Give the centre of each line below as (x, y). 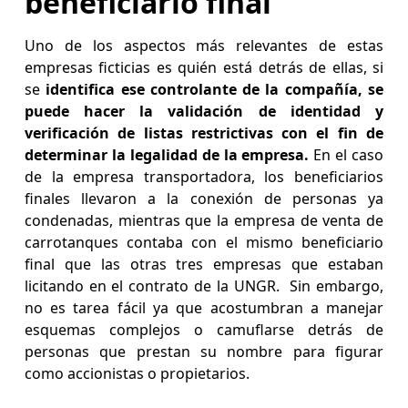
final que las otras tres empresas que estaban (204, 265)
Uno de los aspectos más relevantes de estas (204, 46)
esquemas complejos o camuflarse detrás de (204, 330)
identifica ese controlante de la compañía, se (215, 90)
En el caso (347, 155)
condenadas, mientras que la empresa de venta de (204, 221)
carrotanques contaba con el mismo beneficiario (204, 243)
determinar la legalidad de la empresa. (167, 155)
